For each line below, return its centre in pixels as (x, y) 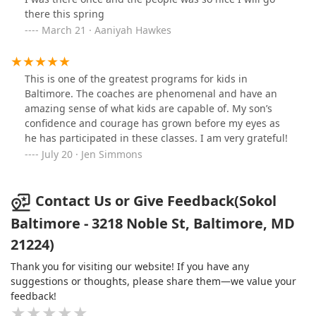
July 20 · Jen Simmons (92, 154)
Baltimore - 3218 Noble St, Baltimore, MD (153, 223)
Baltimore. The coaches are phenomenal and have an (151, 94)
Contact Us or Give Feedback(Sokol (156, 201)
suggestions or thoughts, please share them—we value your (153, 281)
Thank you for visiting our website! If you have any (130, 266)
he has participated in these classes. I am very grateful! (156, 138)
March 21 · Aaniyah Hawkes (107, 30)
